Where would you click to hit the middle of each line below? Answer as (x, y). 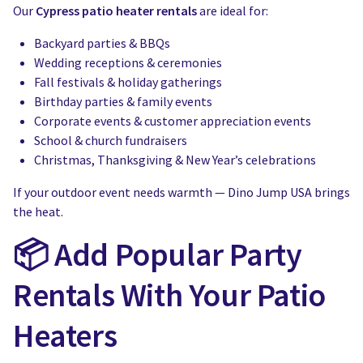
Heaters (65, 335)
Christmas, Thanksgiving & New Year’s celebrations (175, 160)
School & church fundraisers (111, 140)
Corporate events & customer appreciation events (173, 121)
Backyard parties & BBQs (102, 43)
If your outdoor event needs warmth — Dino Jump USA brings (181, 192)
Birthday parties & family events (123, 101)
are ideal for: (233, 11)
